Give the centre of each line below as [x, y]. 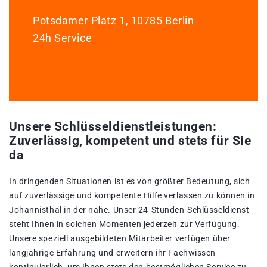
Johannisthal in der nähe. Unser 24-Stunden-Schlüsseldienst [129, 210]
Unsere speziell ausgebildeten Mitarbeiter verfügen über [120, 239]
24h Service [63, 38]
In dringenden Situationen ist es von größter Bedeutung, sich [130, 181]
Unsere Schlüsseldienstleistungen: [113, 127]
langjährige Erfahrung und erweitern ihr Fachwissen [112, 253]
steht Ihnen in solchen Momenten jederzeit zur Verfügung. [125, 224]
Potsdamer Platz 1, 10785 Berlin [114, 21]
